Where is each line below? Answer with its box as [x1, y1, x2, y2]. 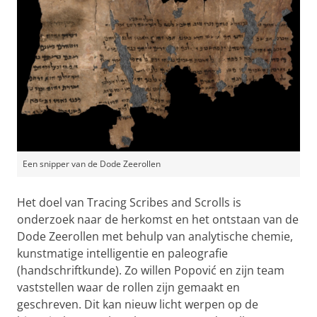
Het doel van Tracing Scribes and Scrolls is [17, 194, 241, 210]
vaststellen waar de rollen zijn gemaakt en [17, 279, 240, 295]
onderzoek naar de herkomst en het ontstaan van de [17, 211, 299, 227]
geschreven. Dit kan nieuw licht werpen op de [17, 296, 258, 312]
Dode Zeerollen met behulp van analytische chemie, [17, 228, 293, 244]
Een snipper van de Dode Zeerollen [23, 157, 161, 170]
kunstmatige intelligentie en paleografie [17, 245, 228, 261]
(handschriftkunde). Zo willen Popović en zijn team [17, 262, 284, 278]
